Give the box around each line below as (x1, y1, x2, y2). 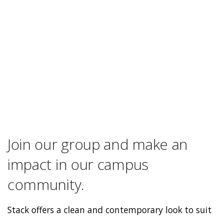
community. (7, 174, 84, 194)
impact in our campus (7, 154, 148, 174)
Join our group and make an (7, 134, 188, 154)
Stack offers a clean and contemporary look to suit (7, 204, 212, 216)
